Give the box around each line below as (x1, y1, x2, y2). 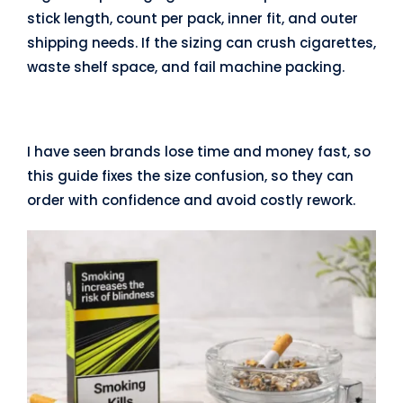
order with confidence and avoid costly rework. (26, 191, 355, 210)
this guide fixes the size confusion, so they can (26, 166, 354, 185)
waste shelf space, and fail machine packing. (26, 58, 345, 76)
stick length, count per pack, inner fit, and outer (26, 9, 358, 28)
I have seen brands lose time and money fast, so (26, 142, 371, 161)
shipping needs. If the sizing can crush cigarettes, (26, 33, 376, 52)
